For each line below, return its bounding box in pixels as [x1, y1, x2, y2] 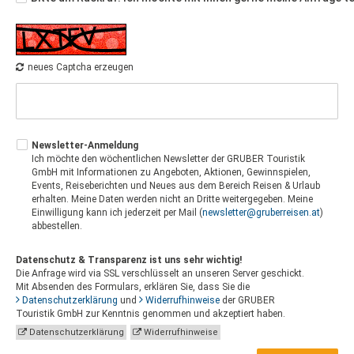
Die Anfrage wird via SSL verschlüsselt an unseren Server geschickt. [16, 268, 304, 279]
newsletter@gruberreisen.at [202, 207, 320, 218]
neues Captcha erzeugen [28, 62, 134, 73]
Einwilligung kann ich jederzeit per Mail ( [32, 207, 202, 218]
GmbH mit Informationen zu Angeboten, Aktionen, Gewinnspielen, [32, 167, 311, 178]
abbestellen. [32, 220, 82, 232]
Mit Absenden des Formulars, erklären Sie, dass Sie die [16, 281, 250, 292]
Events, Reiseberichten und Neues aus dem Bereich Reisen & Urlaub [32, 180, 320, 191]
